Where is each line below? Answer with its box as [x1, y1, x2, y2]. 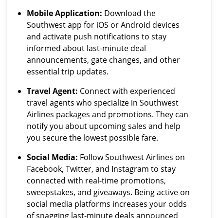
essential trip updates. [27, 66, 109, 77]
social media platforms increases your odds [27, 199, 187, 209]
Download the [102, 8, 156, 18]
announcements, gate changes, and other [27, 54, 180, 65]
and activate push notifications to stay [27, 31, 166, 42]
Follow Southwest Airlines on [78, 152, 185, 163]
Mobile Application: [27, 8, 102, 18]
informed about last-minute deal [27, 43, 146, 54]
